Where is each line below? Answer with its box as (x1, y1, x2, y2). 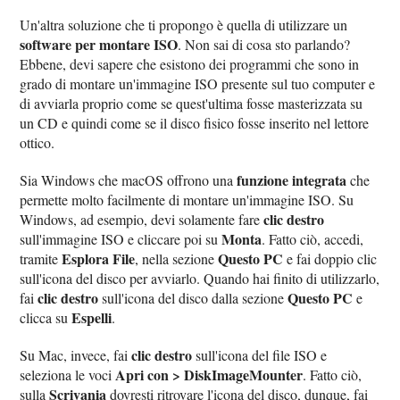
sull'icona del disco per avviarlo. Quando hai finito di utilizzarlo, (20, 269, 380, 288)
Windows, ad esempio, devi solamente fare (20, 210, 264, 229)
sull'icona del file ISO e (192, 346, 328, 365)
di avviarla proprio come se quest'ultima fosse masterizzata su (20, 94, 363, 113)
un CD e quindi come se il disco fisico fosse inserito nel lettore (20, 113, 370, 133)
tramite (20, 249, 62, 269)
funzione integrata (237, 170, 347, 191)
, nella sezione (135, 249, 219, 269)
